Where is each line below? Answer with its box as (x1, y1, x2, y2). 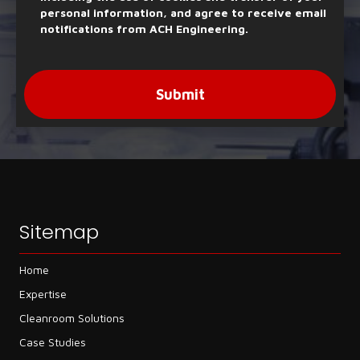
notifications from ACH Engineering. (40, 22, 248, 36)
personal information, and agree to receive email (40, 6, 326, 20)
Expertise (19, 287, 67, 301)
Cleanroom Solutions (19, 311, 125, 325)
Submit (155, 86, 205, 104)
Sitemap (19, 219, 99, 246)
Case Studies (19, 335, 86, 350)
